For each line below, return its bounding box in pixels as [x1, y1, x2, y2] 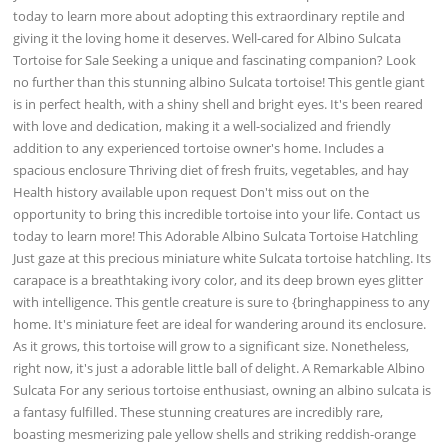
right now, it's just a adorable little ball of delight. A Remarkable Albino [13, 358, 426, 377]
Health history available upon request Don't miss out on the [13, 182, 370, 201]
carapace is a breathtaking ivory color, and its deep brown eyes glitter [13, 270, 424, 289]
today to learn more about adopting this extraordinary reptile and [13, 6, 406, 25]
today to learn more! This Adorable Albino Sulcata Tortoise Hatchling [13, 226, 419, 245]
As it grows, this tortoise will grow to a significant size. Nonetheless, [13, 336, 410, 355]
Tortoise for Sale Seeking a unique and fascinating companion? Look [13, 50, 417, 69]
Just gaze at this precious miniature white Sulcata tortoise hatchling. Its [13, 248, 432, 267]
